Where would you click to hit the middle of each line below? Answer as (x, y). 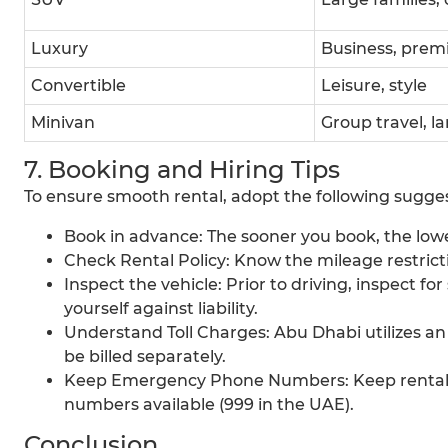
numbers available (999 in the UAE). (209, 405)
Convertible (78, 86)
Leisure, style (374, 86)
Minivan (63, 123)
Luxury (59, 49)
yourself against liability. (161, 309)
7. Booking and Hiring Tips (182, 170)
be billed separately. (145, 357)
